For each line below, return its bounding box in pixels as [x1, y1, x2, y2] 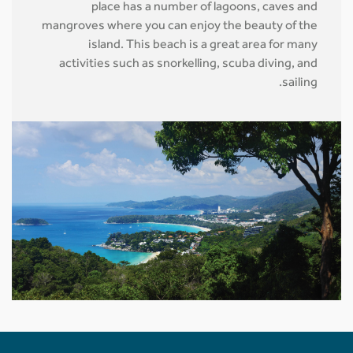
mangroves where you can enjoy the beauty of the [54, 20, 329, 34]
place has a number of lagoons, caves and [103, 2, 329, 15]
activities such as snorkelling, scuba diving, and [71, 58, 329, 72]
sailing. [294, 77, 329, 91]
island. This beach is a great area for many [100, 39, 329, 53]
